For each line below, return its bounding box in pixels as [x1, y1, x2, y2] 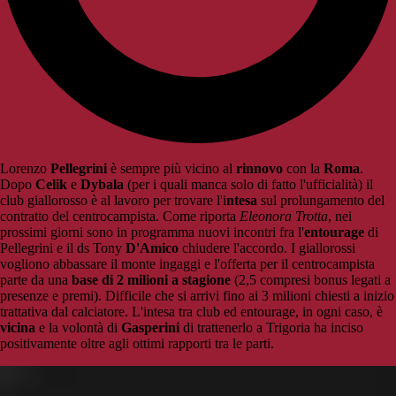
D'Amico [126, 240, 179, 256]
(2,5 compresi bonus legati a [231, 272, 391, 288]
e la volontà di [35, 320, 121, 336]
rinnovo [236, 161, 283, 177]
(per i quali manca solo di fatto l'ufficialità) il [124, 177, 373, 193]
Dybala [80, 177, 124, 193]
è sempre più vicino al [107, 161, 236, 177]
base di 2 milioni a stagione [68, 272, 231, 288]
